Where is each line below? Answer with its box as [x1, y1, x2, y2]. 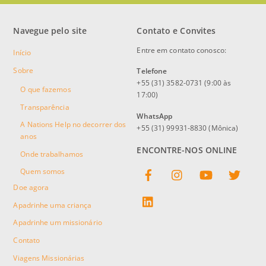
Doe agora [13, 182, 49, 193]
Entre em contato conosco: [137, 45, 226, 55]
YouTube [217, 162, 244, 170]
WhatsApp [137, 110, 173, 121]
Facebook [160, 162, 188, 170]
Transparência [20, 102, 69, 112]
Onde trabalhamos [20, 148, 83, 159]
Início [13, 47, 31, 58]
